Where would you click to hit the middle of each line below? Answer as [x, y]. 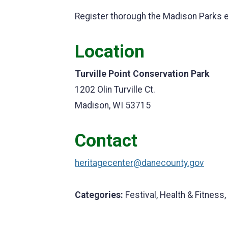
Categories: [99, 195]
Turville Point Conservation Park [142, 74]
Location [110, 51]
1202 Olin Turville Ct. [115, 90]
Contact [106, 140]
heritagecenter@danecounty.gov [139, 163]
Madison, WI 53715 [113, 105]
